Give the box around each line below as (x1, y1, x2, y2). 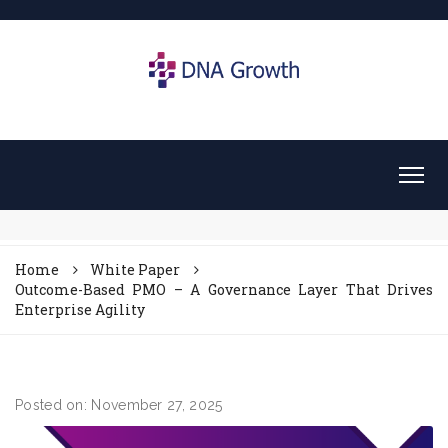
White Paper (90, 260, 180, 279)
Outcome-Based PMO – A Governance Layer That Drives (15, 280, 433, 299)
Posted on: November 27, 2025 (15, 397, 223, 413)
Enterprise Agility (15, 300, 145, 319)
